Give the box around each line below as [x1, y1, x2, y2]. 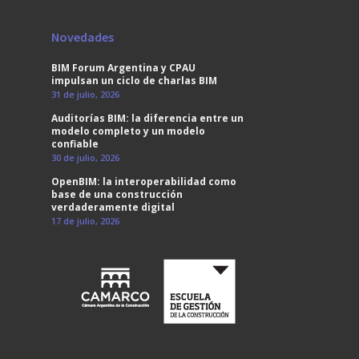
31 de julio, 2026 [51, 88, 119, 100]
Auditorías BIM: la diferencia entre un [51, 111, 244, 125]
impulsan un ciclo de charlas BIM [51, 74, 217, 87]
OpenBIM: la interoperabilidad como [51, 175, 236, 188]
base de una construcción [51, 188, 183, 201]
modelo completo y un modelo [51, 124, 205, 138]
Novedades [51, 29, 114, 45]
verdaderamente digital [51, 200, 175, 214]
